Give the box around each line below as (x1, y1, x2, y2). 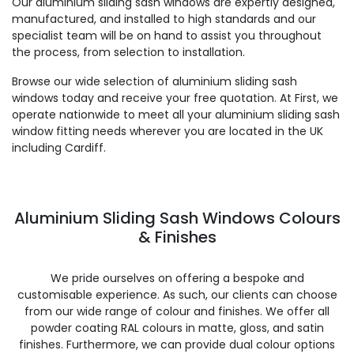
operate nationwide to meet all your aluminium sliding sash (12, 107, 340, 122)
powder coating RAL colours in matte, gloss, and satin (30, 320, 324, 336)
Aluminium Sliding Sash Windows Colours (13, 207, 341, 229)
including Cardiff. (12, 140, 106, 156)
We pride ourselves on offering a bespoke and (50, 270, 304, 286)
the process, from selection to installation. (12, 44, 245, 60)
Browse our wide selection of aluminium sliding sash (12, 73, 297, 89)
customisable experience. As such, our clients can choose (17, 287, 337, 303)
